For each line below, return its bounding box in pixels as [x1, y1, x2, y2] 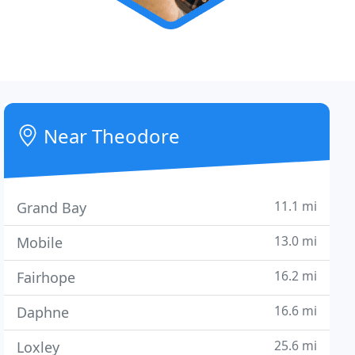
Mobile [17, 233, 63, 252]
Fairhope [17, 268, 76, 287]
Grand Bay [17, 198, 87, 217]
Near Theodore [39, 123, 181, 149]
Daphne [17, 303, 70, 322]
